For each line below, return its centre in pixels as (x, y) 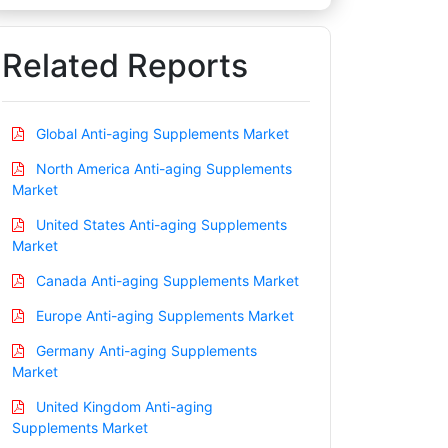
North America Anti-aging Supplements (162, 168)
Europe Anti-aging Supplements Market (163, 315)
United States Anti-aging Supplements (159, 224)
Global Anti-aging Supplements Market (160, 133)
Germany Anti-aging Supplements (144, 350)
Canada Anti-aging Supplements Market (165, 280)
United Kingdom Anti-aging (122, 406)
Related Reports (125, 65)
